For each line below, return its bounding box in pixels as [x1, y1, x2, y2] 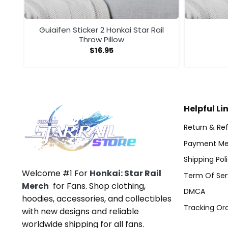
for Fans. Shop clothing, [49, 180, 146, 192]
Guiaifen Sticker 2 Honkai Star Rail [39, 24, 164, 35]
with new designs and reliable [22, 206, 139, 218]
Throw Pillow [79, 34, 124, 45]
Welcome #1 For [22, 167, 90, 180]
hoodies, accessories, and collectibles [22, 193, 172, 205]
